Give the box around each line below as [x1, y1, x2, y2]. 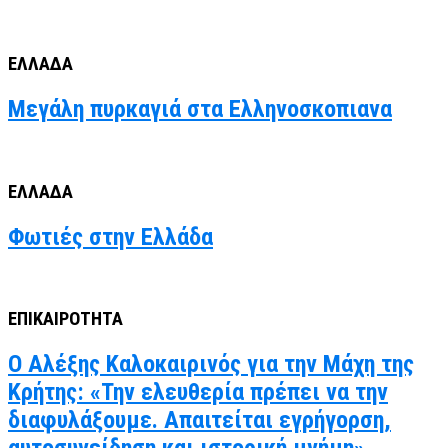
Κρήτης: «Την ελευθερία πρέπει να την [8, 378, 388, 407]
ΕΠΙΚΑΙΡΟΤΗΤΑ [8, 308, 123, 331]
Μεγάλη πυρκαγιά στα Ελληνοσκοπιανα [8, 95, 392, 124]
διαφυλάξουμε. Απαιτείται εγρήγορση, [8, 406, 391, 435]
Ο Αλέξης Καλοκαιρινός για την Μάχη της [8, 350, 414, 379]
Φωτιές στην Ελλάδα [8, 222, 213, 251]
